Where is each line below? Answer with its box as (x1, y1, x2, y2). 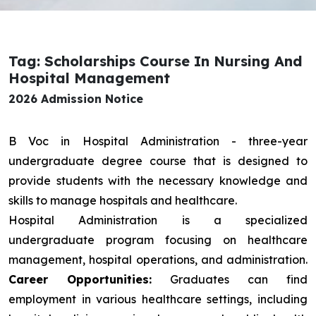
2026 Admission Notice (8, 92, 143, 107)
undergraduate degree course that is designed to (8, 154, 308, 169)
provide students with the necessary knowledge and (8, 174, 308, 188)
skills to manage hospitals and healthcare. (8, 193, 237, 208)
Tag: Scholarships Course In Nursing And (8, 52, 303, 71)
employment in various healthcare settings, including (8, 292, 308, 307)
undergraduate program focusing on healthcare (8, 233, 308, 248)
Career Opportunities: (8, 272, 152, 287)
